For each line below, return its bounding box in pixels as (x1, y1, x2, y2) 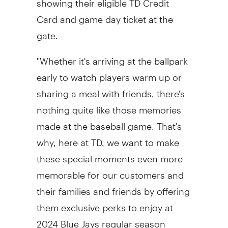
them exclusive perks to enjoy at (36, 193, 173, 213)
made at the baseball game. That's (36, 111, 182, 132)
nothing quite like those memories (36, 95, 181, 116)
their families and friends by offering (36, 177, 190, 197)
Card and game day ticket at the (36, 5, 173, 25)
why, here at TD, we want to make (36, 128, 179, 148)
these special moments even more (36, 144, 183, 164)
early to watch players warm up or (36, 63, 182, 83)
